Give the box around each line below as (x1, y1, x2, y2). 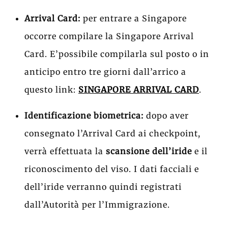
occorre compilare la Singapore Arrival (24, 31, 194, 41)
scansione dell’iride (103, 146, 192, 156)
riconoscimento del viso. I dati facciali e (24, 163, 199, 174)
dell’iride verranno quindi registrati (24, 181, 182, 192)
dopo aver (144, 110, 189, 121)
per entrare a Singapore (83, 13, 187, 23)
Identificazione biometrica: (24, 110, 144, 121)
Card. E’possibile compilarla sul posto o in (24, 48, 209, 59)
